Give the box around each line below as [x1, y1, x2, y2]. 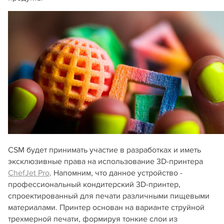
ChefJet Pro [8, 167, 49, 178]
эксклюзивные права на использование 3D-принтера [8, 156, 203, 166]
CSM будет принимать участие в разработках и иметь [8, 144, 201, 155]
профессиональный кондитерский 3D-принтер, [8, 179, 180, 189]
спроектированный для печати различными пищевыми [8, 190, 209, 201]
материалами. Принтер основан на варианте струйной [8, 202, 204, 212]
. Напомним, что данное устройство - [49, 167, 182, 178]
